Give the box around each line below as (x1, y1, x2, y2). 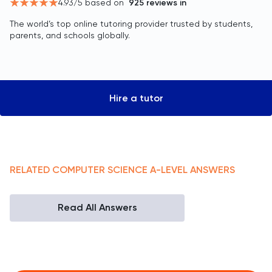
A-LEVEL (150, 164, 188, 175)
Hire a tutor (109, 92, 163, 104)
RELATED (10, 164, 52, 175)
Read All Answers (57, 202, 137, 214)
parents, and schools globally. (10, 30, 130, 40)
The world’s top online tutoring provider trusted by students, (10, 19, 253, 29)
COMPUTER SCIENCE (52, 164, 148, 175)
